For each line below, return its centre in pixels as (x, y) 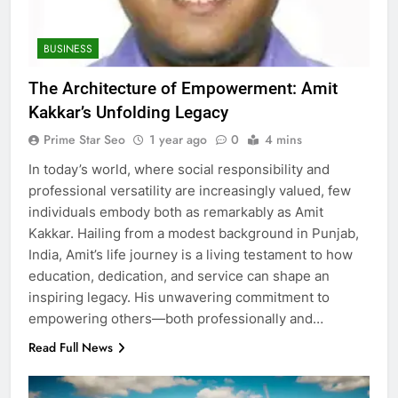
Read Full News (71, 347)
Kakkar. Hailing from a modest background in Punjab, (194, 233)
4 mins (283, 139)
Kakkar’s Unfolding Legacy (128, 112)
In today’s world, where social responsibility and (179, 169)
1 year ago (178, 139)
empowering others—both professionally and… (176, 318)
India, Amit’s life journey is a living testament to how (191, 254)
